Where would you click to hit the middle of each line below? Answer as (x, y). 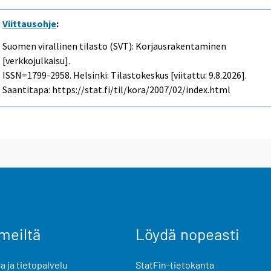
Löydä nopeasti (188, 234)
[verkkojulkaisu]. (37, 60)
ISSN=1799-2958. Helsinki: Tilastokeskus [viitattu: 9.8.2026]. (125, 75)
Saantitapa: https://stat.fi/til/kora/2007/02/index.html (117, 89)
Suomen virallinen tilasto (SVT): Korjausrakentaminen (115, 46)
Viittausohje (30, 23)
